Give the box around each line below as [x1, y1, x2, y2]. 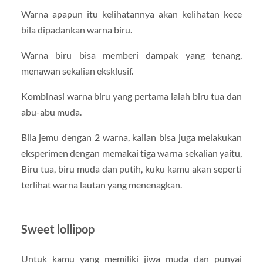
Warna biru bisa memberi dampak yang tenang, [21, 49, 242, 60]
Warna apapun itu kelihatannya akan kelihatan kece [21, 8, 242, 19]
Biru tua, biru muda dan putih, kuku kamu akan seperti [21, 163, 242, 175]
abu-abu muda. [21, 106, 82, 118]
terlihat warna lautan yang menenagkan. [21, 179, 182, 191]
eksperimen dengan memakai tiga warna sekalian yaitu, [21, 147, 242, 159]
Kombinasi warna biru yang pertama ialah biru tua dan [21, 90, 242, 102]
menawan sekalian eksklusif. [21, 65, 133, 76]
